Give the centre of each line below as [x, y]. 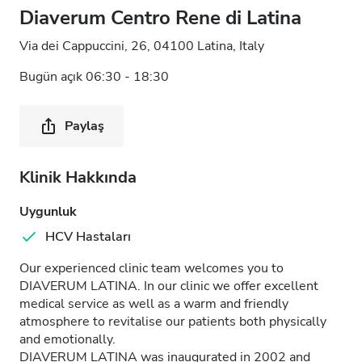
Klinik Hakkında [78, 177]
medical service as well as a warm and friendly [154, 304]
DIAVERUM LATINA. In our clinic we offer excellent [169, 286]
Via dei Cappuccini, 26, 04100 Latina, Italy [142, 46]
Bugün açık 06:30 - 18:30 [94, 77]
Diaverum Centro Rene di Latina [160, 18]
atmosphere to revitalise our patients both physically [173, 322]
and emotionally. [67, 339]
